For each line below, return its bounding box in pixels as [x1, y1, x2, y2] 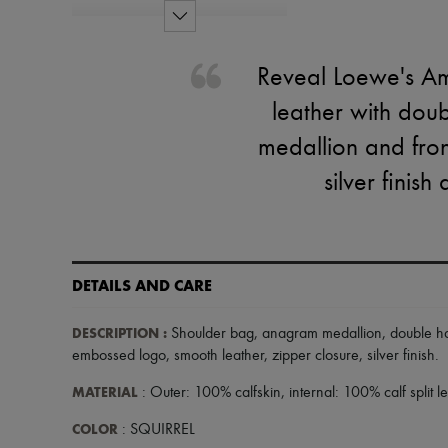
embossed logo [72, 348, 166, 364]
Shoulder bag [167, 326, 254, 342]
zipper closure [272, 348, 359, 364]
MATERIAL [72, 384, 138, 401]
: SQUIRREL [118, 422, 195, 438]
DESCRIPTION [72, 325, 159, 342]
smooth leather [174, 348, 264, 364]
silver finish [367, 348, 435, 364]
